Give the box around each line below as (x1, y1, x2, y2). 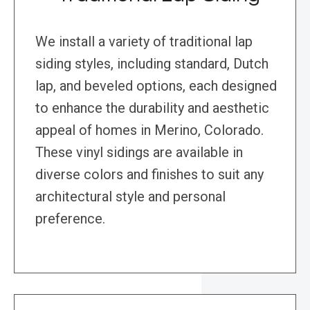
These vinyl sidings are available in (35, 144, 243, 161)
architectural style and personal (35, 188, 226, 206)
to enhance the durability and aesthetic (35, 100, 269, 117)
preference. (35, 210, 105, 228)
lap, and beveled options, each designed (35, 77, 277, 95)
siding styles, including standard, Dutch (35, 55, 268, 73)
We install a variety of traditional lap (35, 33, 253, 51)
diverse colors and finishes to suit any (35, 166, 264, 183)
